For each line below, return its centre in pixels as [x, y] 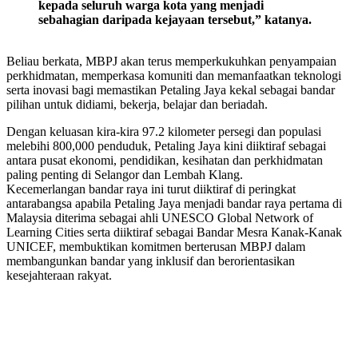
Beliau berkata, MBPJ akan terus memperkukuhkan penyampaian [171, 61]
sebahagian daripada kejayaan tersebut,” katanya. [175, 19]
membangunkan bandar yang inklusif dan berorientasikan [151, 261]
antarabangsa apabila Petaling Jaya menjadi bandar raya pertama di [174, 203]
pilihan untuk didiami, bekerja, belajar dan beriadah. [137, 104]
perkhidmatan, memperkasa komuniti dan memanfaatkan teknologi [174, 75]
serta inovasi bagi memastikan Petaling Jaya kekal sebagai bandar [171, 89]
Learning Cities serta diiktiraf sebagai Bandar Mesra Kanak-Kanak [174, 232]
